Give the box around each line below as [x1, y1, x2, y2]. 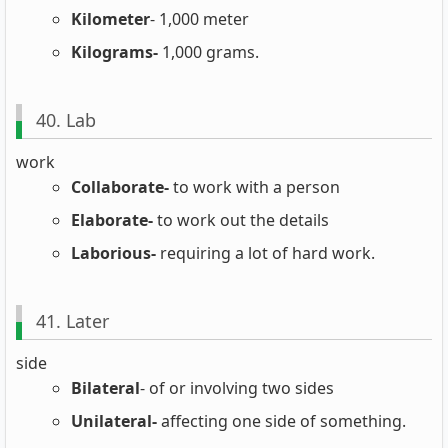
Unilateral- [71, 409, 157, 432]
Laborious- [71, 241, 156, 264]
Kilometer [71, 7, 150, 30]
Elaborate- [71, 208, 153, 231]
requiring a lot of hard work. [156, 241, 375, 264]
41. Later [35, 309, 109, 334]
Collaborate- [71, 175, 169, 198]
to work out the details [153, 208, 329, 231]
